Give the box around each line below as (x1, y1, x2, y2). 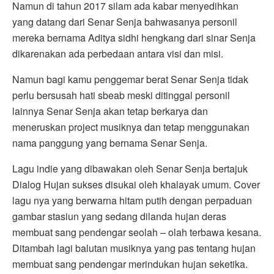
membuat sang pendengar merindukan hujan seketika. (12, 256, 248, 271)
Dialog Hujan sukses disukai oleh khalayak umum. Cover (12, 177, 260, 191)
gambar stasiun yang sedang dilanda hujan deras (12, 209, 226, 223)
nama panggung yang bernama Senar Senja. (12, 135, 207, 150)
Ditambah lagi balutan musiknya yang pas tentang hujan (12, 240, 256, 255)
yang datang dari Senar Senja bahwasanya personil (12, 14, 237, 29)
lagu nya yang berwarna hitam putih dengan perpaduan (12, 193, 252, 207)
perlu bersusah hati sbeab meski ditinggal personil (12, 87, 230, 102)
